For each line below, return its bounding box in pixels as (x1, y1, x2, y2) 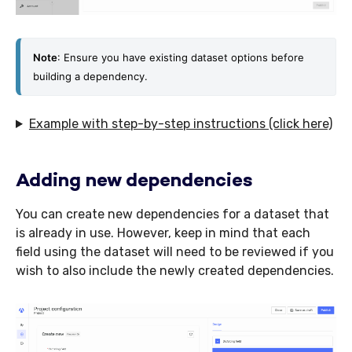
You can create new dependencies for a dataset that (16, 207, 329, 222)
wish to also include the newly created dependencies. (16, 263, 334, 279)
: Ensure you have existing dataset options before (57, 51, 304, 64)
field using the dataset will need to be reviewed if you (16, 244, 334, 260)
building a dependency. (33, 70, 148, 83)
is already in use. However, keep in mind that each (16, 225, 310, 241)
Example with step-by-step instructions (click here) (28, 116, 332, 132)
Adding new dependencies (16, 172, 253, 192)
